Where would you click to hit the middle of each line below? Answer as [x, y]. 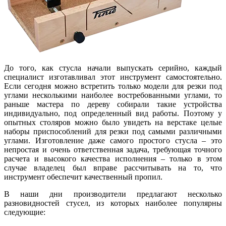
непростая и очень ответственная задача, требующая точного [113, 149]
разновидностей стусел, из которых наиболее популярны [113, 203]
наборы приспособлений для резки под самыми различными [113, 131]
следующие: [25, 212]
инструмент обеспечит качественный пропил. [83, 177]
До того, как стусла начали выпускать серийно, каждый [113, 68]
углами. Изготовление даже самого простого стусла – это [113, 140]
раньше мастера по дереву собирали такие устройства [113, 104]
